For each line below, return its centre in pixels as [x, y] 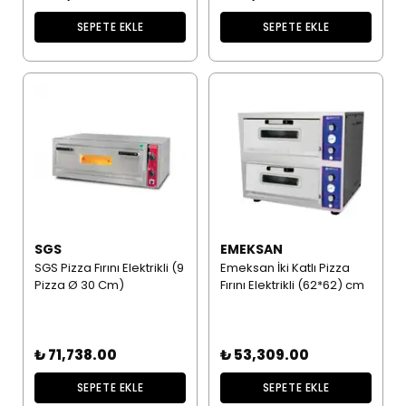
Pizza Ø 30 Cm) [79, 285]
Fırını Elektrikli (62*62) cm [292, 285]
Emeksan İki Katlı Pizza [285, 268]
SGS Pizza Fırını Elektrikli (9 [109, 268]
